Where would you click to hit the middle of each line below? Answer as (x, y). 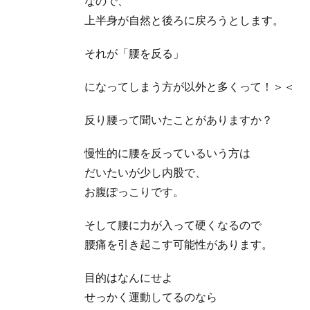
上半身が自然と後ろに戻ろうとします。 (184, 19)
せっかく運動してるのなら (151, 296)
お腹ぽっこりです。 (134, 191)
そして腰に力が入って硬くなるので (173, 224)
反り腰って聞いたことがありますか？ (179, 119)
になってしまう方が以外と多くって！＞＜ (190, 86)
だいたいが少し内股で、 (145, 172)
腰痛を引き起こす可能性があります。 (179, 244)
